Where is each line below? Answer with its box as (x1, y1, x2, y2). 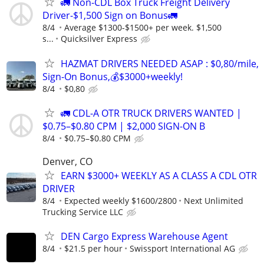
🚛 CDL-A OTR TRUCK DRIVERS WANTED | (61, 106, 242, 120)
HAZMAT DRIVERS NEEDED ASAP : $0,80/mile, (61, 57, 259, 70)
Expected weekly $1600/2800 (64, 194, 177, 206)
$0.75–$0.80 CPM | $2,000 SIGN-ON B (42, 119, 205, 133)
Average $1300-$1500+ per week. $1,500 (64, 22, 222, 34)
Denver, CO (42, 154, 93, 168)
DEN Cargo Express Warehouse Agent (61, 230, 228, 243)
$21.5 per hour (64, 243, 123, 255)
